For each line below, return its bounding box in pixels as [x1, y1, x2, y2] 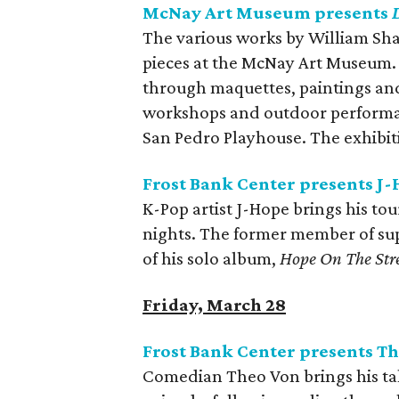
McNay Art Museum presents [142, 2, 392, 23]
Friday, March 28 [142, 294, 286, 315]
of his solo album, [142, 248, 280, 269]
